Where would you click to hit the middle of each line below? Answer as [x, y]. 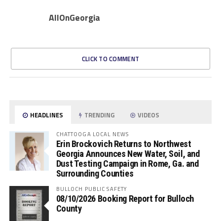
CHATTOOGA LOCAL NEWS [92, 134]
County [69, 209]
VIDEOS [148, 115]
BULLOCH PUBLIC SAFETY [92, 189]
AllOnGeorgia [74, 18]
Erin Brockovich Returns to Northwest [124, 144]
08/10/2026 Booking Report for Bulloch [125, 199]
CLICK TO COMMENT [110, 59]
